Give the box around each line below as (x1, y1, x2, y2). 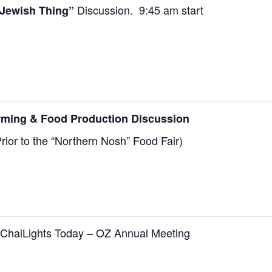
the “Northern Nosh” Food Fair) (32, 132, 183, 149)
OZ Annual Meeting (96, 224, 190, 240)
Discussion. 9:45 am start (74, 1, 203, 18)
